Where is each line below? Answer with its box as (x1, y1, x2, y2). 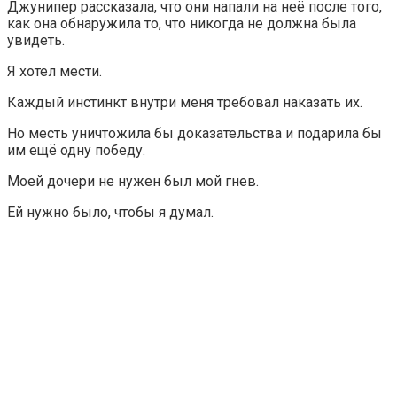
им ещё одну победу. (7, 141, 145, 159)
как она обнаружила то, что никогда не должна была (7, 14, 356, 32)
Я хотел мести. (7, 62, 102, 80)
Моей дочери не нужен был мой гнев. (7, 172, 259, 190)
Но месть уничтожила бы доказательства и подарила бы (7, 124, 382, 142)
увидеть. (7, 31, 65, 49)
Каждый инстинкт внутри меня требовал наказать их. (7, 93, 362, 111)
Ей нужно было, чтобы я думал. (7, 203, 214, 221)
